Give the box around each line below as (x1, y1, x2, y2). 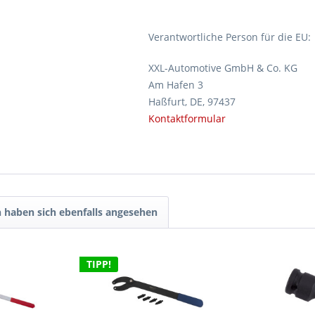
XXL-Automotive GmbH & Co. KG (148, 61, 297, 75)
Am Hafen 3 (148, 78, 203, 91)
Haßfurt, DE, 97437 (148, 95, 236, 108)
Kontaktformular (148, 112, 226, 125)
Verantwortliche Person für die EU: (148, 30, 311, 44)
